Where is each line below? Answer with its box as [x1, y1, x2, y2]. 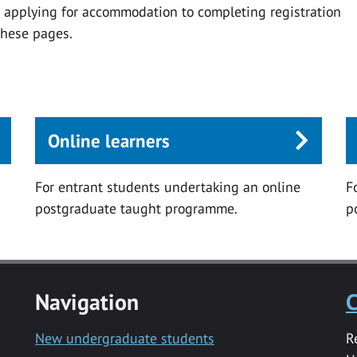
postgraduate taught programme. [34, 198, 237, 218]
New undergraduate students [34, 328, 214, 347]
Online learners [47, 129, 170, 152]
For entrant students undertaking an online [34, 177, 300, 196]
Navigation [34, 286, 139, 316]
